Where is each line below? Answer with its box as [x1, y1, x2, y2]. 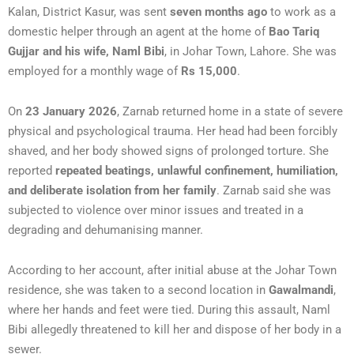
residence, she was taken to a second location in [8, 282, 269, 297]
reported [8, 163, 55, 178]
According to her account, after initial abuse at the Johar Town [8, 262, 337, 277]
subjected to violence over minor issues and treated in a [8, 202, 303, 217]
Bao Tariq [269, 24, 319, 39]
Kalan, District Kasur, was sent [8, 4, 170, 19]
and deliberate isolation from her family [8, 183, 217, 198]
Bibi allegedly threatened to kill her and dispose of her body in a [8, 322, 341, 337]
